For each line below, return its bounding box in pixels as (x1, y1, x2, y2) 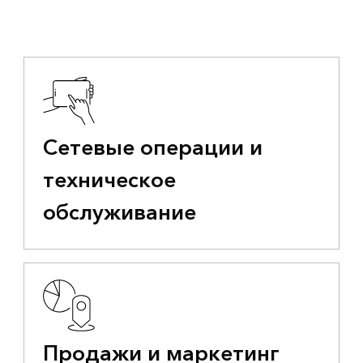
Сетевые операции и (42, 129, 263, 167)
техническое (42, 161, 176, 199)
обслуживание (42, 194, 196, 232)
